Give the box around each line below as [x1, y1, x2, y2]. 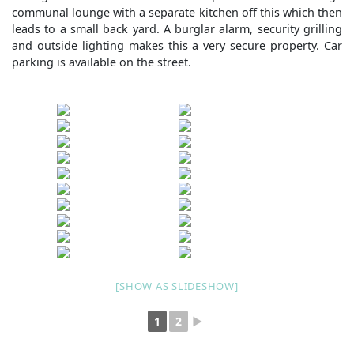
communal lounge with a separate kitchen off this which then [12, 5, 342, 20]
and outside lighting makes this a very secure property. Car [12, 38, 342, 53]
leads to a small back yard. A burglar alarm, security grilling [12, 21, 342, 36]
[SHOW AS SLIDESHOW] [115, 279, 239, 293]
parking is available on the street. [12, 55, 191, 70]
